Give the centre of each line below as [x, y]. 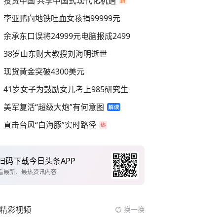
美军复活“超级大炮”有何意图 [54, 107]
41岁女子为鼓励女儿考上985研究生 [66, 89]
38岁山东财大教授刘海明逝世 [55, 54]
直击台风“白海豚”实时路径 [50, 125]
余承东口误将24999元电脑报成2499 [67, 36]
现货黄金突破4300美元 [44, 72]
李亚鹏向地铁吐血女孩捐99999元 [62, 18]
